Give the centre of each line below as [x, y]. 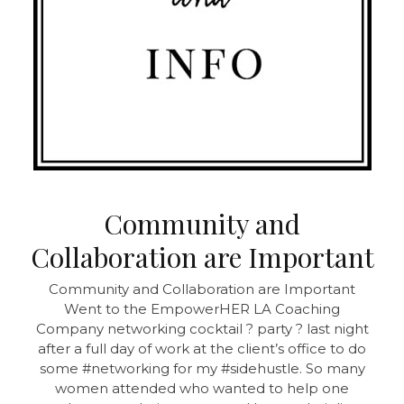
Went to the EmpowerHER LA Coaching [202, 308]
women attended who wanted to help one [202, 388]
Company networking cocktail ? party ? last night [202, 328]
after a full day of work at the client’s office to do [202, 348]
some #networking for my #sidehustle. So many [202, 368]
